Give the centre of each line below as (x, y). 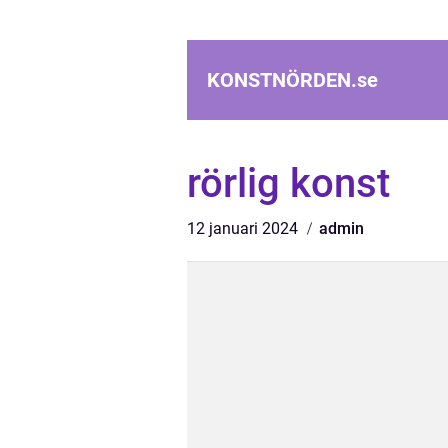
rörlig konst (288, 183)
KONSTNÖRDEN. (282, 80)
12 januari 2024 (244, 228)
